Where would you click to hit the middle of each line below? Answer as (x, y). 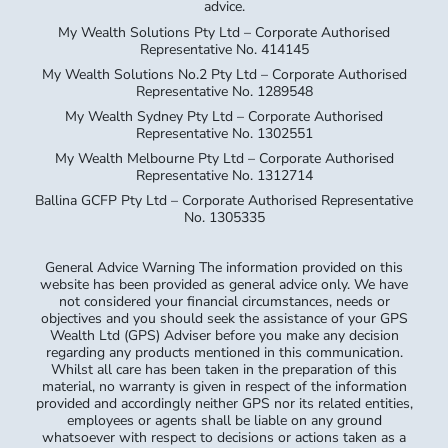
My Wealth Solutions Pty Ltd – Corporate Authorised (224, 32)
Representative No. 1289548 (224, 91)
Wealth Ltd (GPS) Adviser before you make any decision (224, 336)
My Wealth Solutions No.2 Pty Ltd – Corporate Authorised (224, 74)
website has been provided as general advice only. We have (224, 285)
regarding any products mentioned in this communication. (224, 353)
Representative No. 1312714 (224, 175)
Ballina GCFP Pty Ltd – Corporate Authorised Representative (224, 201)
